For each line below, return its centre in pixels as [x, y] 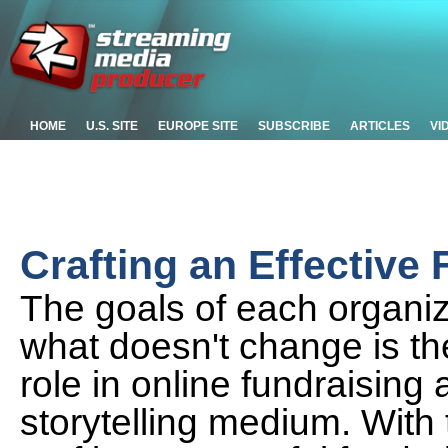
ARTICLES [380, 126]
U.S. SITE [112, 126]
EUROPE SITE [198, 126]
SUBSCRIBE [294, 126]
